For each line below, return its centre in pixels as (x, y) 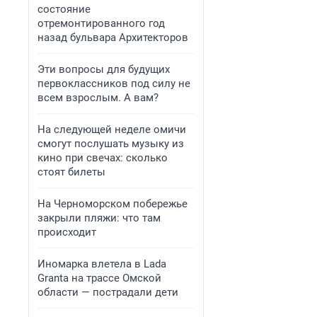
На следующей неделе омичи (112, 129)
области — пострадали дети (108, 292)
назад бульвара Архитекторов (113, 38)
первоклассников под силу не (114, 83)
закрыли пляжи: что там (99, 218)
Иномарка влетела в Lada (102, 264)
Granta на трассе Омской (99, 278)
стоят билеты (71, 172)
